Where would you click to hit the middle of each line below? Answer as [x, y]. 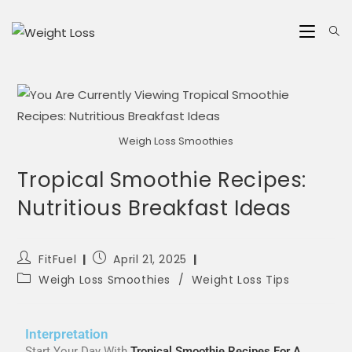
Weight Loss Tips [240, 279]
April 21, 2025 [150, 259]
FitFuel [58, 259]
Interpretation [67, 334]
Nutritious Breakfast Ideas [155, 208]
